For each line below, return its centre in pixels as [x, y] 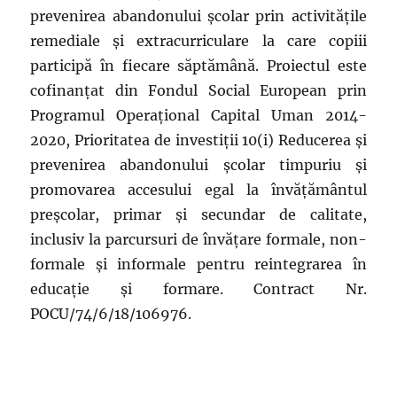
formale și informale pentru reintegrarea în [198, 264]
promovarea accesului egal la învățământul [198, 189]
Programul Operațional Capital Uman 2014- [198, 115]
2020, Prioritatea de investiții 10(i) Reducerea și [198, 140]
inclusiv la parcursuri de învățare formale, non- [198, 239]
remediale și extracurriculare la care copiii [198, 40]
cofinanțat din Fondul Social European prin [198, 90]
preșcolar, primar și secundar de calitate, [198, 214]
